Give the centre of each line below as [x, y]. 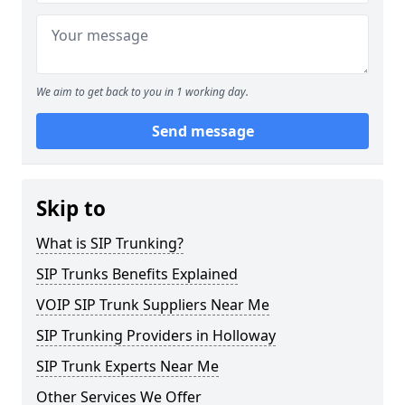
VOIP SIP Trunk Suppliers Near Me [153, 305]
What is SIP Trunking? [110, 243]
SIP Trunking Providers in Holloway [156, 335]
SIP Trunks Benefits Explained [137, 274]
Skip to [71, 208]
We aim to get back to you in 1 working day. [142, 92]
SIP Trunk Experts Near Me [127, 366]
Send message [202, 131]
